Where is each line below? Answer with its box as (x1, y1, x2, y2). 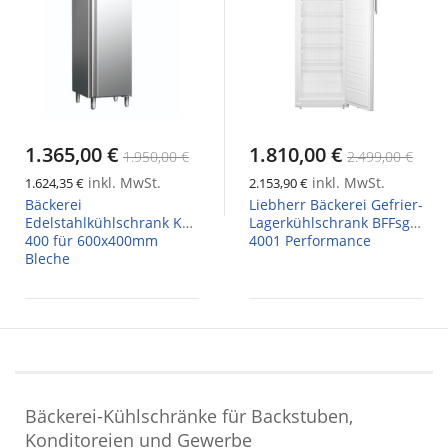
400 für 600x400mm (25, 230, 158, 250)
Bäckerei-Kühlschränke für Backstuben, (25, 404, 353, 429)
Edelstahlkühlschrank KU (25, 212, 192, 232)
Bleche (25, 248, 70, 268)
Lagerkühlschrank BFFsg (249, 212, 410, 232)
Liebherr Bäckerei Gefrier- (249, 194, 423, 214)
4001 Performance (249, 230, 371, 250)
